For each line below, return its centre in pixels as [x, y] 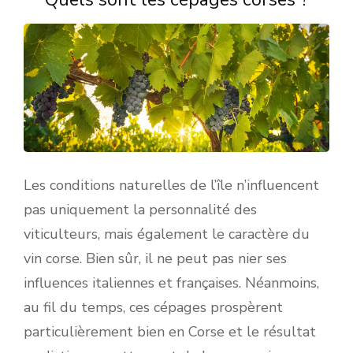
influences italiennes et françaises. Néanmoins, [171, 283]
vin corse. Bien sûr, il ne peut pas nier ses [155, 259]
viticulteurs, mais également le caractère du [167, 234]
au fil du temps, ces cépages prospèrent [153, 308]
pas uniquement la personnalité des [140, 210]
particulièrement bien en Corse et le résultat [170, 332]
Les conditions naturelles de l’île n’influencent [171, 186]
